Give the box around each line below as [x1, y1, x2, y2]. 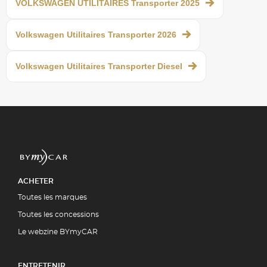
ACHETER [18, 177, 54, 185]
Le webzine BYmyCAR [18, 228, 98, 235]
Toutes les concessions [18, 210, 99, 218]
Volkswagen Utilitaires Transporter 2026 [15, 29, 176, 39]
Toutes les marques [18, 193, 87, 201]
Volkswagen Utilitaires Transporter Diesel [15, 61, 182, 71]
